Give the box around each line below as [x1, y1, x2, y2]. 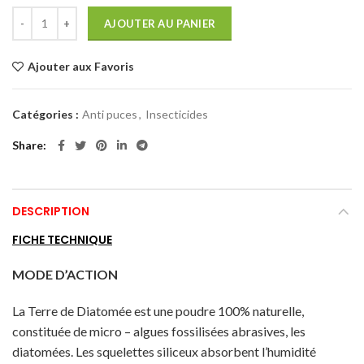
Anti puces [82, 106, 137, 121]
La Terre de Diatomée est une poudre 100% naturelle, [12, 302, 304, 318]
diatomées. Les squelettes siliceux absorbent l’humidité [12, 343, 316, 359]
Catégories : [12, 106, 81, 121]
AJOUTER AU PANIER [104, 16, 216, 30]
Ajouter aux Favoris [28, 58, 134, 73]
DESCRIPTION [12, 202, 89, 219]
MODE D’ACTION [12, 266, 118, 282]
